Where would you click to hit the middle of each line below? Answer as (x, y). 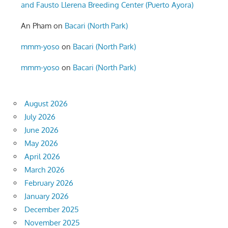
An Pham (36, 26)
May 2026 (41, 144)
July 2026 (40, 117)
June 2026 (41, 130)
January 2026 (47, 196)
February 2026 (49, 183)
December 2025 (52, 210)
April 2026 (42, 157)
